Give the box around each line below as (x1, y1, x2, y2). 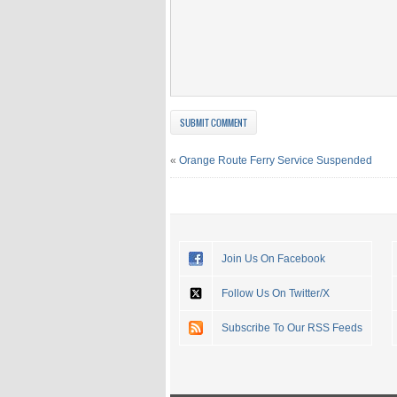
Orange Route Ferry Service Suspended (179, 153, 372, 167)
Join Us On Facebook (222, 252, 325, 265)
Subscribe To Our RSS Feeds (222, 321, 362, 334)
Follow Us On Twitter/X (222, 286, 330, 300)
